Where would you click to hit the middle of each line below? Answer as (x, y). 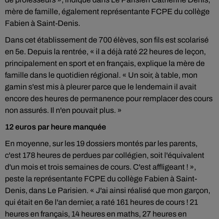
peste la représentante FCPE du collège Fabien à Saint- (101, 179)
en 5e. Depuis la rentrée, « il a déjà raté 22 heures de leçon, (105, 52)
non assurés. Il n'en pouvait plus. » (63, 110)
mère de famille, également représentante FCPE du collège (107, 11)
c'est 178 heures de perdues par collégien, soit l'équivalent (105, 155)
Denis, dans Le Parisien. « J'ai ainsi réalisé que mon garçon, (108, 190)
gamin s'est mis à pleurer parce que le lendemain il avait (101, 87)
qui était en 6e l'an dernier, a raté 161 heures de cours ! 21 (101, 202)
